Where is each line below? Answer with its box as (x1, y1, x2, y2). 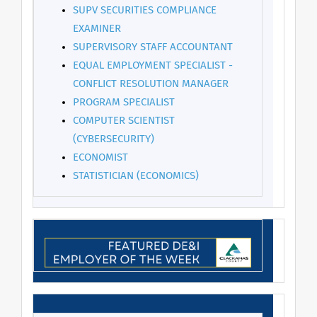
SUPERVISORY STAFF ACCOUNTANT (73, 42, 233, 52)
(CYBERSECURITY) (73, 134, 154, 144)
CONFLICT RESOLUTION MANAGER (73, 79, 229, 89)
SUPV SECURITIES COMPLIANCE (73, 5, 217, 16)
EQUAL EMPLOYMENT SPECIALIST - (73, 60, 233, 71)
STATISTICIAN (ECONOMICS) (73, 171, 199, 181)
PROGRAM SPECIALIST (73, 97, 175, 108)
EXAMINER (73, 23, 121, 34)
